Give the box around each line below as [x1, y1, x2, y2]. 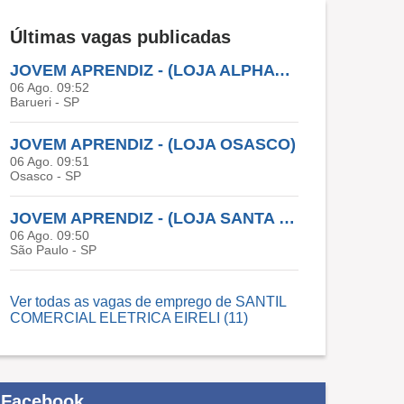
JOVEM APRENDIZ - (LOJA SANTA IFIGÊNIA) [279, 209, 295, 228]
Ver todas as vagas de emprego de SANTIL [10, 294, 286, 310]
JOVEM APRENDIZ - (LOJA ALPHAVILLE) [274, 61, 290, 80]
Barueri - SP [10, 95, 79, 110]
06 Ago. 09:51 [10, 154, 89, 170]
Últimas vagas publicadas [10, 27, 231, 48]
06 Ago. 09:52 [10, 80, 89, 96]
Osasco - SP [10, 169, 81, 184]
